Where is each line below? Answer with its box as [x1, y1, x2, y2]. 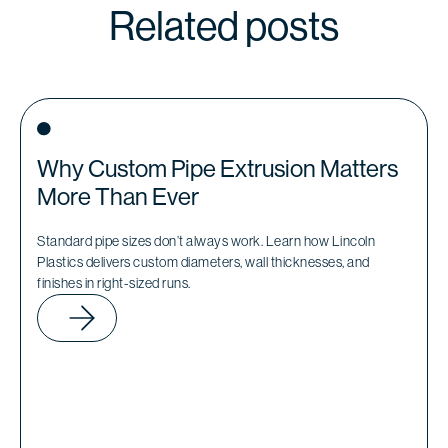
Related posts [109, 2, 339, 49]
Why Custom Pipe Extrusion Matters [37, 154, 398, 182]
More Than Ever [37, 182, 199, 210]
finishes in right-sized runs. [37, 274, 191, 291]
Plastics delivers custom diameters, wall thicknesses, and [37, 253, 370, 270]
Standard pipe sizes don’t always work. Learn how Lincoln [37, 232, 375, 249]
